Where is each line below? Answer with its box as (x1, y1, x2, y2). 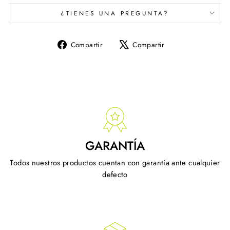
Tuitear (171, 37, 195, 49)
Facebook (110, 61, 142, 73)
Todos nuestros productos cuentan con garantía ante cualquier (10, 157, 220, 168)
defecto (102, 168, 128, 180)
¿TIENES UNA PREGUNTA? (61, 8, 169, 17)
